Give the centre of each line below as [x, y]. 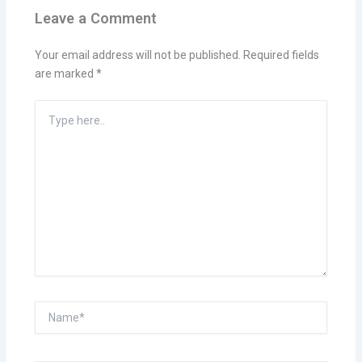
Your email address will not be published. [137, 55]
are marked [65, 73]
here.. [48, 128]
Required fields [281, 55]
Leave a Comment [95, 19]
